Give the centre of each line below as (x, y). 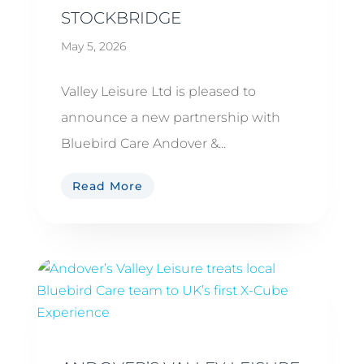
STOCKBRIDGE (121, 18)
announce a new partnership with (170, 118)
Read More (107, 186)
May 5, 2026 (93, 47)
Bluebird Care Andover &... (143, 144)
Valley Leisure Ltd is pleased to (158, 92)
